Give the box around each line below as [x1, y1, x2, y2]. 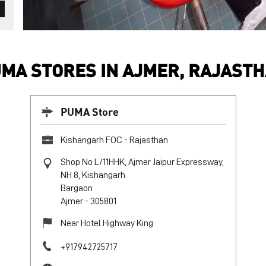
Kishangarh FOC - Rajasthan [60, 135, 168, 145]
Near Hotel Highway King [60, 218, 153, 228]
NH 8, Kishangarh [60, 170, 125, 180]
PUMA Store [60, 104, 119, 118]
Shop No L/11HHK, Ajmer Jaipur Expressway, [60, 157, 224, 167]
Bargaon [60, 183, 93, 193]
